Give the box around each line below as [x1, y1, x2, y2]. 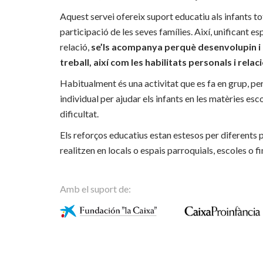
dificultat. [60, 108, 99, 119]
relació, [60, 41, 91, 52]
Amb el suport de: [60, 183, 131, 194]
